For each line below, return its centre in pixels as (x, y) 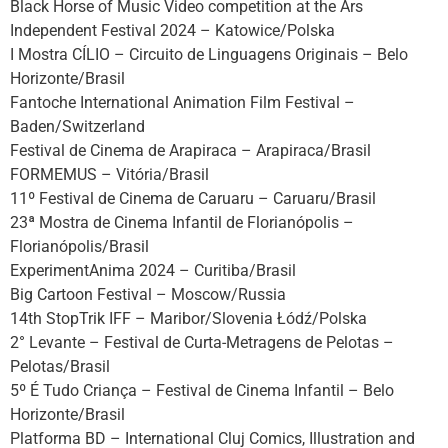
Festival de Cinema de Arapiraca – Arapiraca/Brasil (190, 151)
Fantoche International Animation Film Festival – (182, 103)
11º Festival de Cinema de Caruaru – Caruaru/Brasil (193, 199)
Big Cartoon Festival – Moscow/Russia (148, 295)
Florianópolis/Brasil (79, 247)
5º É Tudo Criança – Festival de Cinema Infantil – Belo (202, 391)
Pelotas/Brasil (60, 367)
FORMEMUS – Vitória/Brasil (109, 175)
